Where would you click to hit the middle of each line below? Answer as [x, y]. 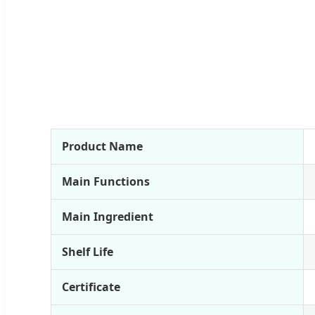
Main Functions [106, 182]
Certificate [91, 287]
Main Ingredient [108, 217]
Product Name [102, 147]
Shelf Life [88, 252]
